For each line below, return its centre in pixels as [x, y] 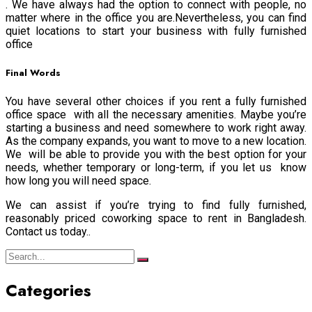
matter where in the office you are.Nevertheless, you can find [156, 17]
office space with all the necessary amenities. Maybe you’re [156, 115]
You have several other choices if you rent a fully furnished [156, 102]
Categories [48, 290]
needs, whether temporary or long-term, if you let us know [156, 168]
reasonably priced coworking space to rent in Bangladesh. [156, 219]
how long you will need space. [80, 181]
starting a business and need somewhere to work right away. [156, 128]
